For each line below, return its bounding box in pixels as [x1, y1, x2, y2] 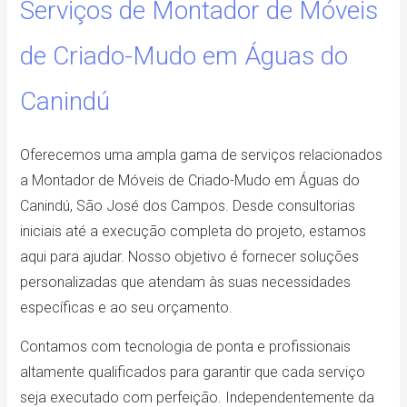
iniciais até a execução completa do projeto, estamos [20, 223, 367, 241]
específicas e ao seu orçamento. [20, 299, 233, 317]
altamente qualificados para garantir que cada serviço [20, 363, 366, 382]
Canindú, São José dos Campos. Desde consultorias [20, 197, 356, 215]
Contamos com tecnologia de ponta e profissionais [20, 338, 352, 356]
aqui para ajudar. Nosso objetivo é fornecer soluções [20, 248, 360, 266]
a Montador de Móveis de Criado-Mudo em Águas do [20, 172, 361, 190]
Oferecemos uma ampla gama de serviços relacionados [20, 146, 383, 164]
